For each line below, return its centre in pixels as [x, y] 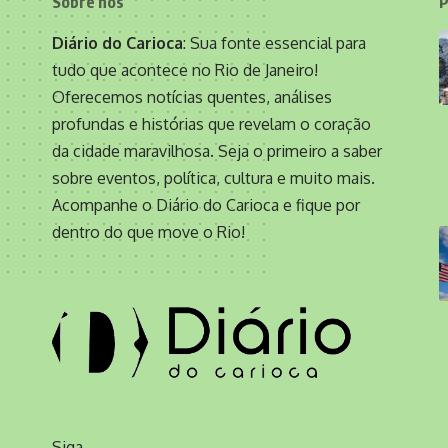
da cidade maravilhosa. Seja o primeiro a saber [217, 150]
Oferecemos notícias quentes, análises [192, 96]
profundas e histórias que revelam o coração [211, 123]
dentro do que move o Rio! [148, 231]
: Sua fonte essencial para [274, 42]
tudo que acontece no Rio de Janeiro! [185, 69]
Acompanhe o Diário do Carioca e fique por [206, 204]
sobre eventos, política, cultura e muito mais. [213, 177]
